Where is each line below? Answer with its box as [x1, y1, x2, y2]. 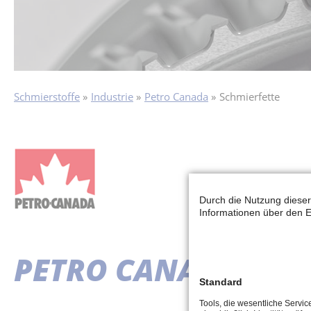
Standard [199, 276, 242, 287]
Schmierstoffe [14, 90, 80, 104]
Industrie [91, 90, 133, 104]
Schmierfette [219, 90, 280, 104]
